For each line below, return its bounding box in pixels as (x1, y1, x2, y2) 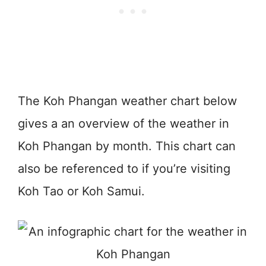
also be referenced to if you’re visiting (18, 161, 230, 176)
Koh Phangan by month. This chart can (18, 138, 236, 153)
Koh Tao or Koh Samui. (18, 183, 145, 198)
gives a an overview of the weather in (18, 116, 229, 131)
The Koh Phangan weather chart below (18, 93, 237, 108)
